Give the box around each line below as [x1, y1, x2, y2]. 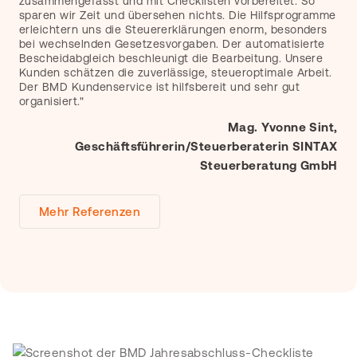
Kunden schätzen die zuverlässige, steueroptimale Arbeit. [19, 66, 332, 79]
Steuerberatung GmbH [199, 159, 338, 172]
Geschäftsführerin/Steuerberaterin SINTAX [74, 139, 338, 153]
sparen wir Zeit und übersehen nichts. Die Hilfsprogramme [19, 9, 336, 22]
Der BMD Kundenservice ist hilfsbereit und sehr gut [19, 80, 300, 93]
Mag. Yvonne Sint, [227, 120, 338, 134]
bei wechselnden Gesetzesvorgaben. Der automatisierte [19, 37, 325, 50]
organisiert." [19, 95, 84, 108]
